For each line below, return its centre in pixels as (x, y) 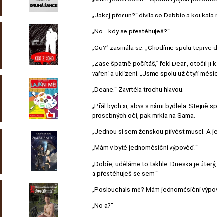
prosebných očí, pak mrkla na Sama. (144, 115)
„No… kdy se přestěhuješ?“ (131, 31)
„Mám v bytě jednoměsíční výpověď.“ (145, 148)
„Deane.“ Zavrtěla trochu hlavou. (138, 90)
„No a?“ (103, 206)
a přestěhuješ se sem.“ (125, 173)
